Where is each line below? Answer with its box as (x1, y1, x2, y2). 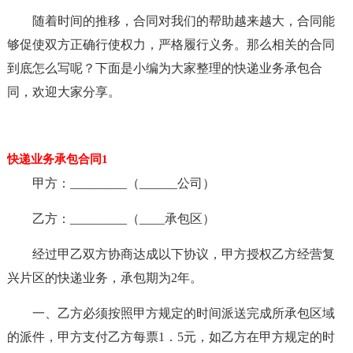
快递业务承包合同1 (6, 153, 108, 165)
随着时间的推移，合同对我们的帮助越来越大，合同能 (32, 14, 335, 28)
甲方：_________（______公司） (32, 176, 215, 190)
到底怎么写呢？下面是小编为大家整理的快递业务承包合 (6, 61, 322, 75)
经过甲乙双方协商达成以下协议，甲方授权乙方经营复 (32, 247, 335, 261)
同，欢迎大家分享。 (6, 85, 121, 98)
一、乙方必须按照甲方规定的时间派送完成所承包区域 (32, 307, 335, 320)
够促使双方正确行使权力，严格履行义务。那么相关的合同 (6, 38, 335, 51)
